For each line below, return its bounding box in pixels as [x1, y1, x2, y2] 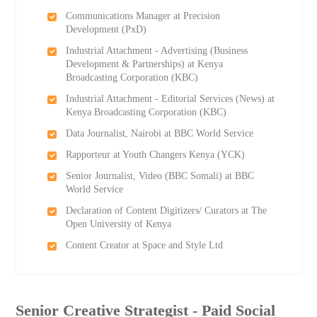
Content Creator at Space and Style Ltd [65, 240, 223, 250]
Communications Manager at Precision [65, 11, 220, 21]
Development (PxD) [65, 24, 146, 35]
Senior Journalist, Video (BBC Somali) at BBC [65, 171, 254, 181]
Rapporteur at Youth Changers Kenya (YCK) [65, 149, 245, 160]
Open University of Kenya [65, 219, 171, 229]
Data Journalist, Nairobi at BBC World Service [65, 128, 253, 139]
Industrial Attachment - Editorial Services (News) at [65, 93, 275, 104]
